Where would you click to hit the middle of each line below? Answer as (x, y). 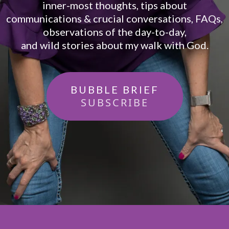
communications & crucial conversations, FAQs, (114, 19)
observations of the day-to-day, (114, 32)
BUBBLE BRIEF (114, 90)
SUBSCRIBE (114, 103)
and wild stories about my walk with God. (114, 45)
